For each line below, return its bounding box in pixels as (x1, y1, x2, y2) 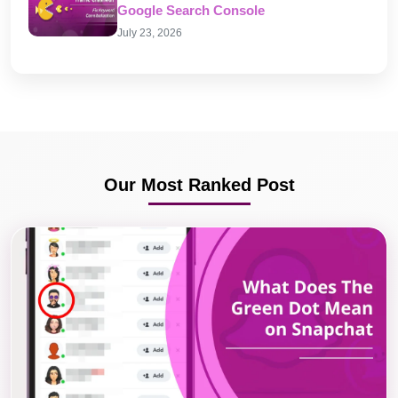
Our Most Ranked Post (103, 175, 295, 195)
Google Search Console (117, 3, 265, 19)
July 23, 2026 (117, 27, 182, 40)
